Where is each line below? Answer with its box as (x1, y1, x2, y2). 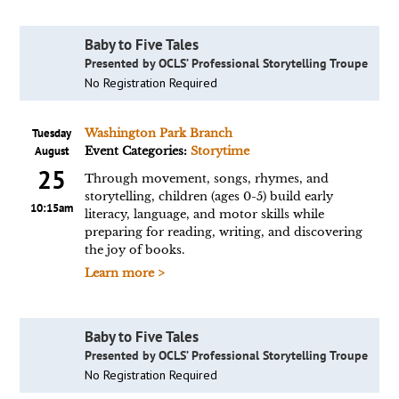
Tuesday (32, 126, 72, 141)
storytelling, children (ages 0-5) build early (84, 189, 333, 204)
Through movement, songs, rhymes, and (84, 171, 329, 186)
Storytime (190, 143, 249, 159)
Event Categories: (84, 143, 191, 159)
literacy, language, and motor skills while (84, 207, 324, 222)
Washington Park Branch (84, 126, 232, 141)
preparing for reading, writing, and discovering (84, 224, 362, 240)
